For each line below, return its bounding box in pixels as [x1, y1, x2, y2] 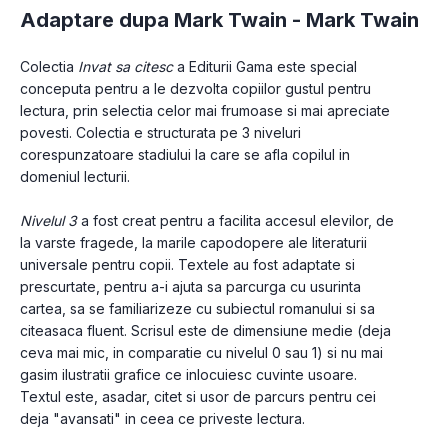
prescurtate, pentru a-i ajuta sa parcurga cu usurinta [20, 278, 361, 295]
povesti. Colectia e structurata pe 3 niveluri [20, 124, 301, 141]
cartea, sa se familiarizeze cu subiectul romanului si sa [20, 300, 375, 317]
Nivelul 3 [20, 212, 81, 229]
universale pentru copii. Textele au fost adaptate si [20, 256, 355, 273]
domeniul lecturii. [20, 168, 130, 185]
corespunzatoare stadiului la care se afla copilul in [20, 146, 350, 163]
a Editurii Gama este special [173, 58, 357, 75]
